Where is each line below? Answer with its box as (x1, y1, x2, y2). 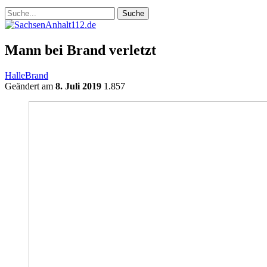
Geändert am (5, 80, 55, 91)
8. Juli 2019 (55, 80, 101, 91)
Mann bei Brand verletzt (5, 42, 156, 58)
